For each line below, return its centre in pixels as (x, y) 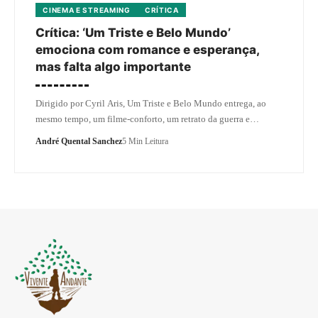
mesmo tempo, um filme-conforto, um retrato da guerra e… (147, 119)
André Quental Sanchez (79, 141)
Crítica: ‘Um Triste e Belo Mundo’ (133, 32)
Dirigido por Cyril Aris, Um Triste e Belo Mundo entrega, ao (151, 103)
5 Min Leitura (145, 141)
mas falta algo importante (113, 66)
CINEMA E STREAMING (87, 10)
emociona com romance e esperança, (148, 49)
